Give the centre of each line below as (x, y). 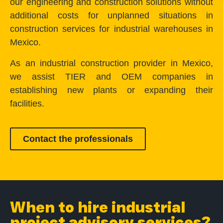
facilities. (27, 103)
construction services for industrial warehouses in (111, 29)
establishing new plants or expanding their (111, 90)
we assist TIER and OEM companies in (111, 76)
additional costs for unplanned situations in (111, 16)
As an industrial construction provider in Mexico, (111, 63)
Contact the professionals (78, 139)
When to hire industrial (98, 208)
